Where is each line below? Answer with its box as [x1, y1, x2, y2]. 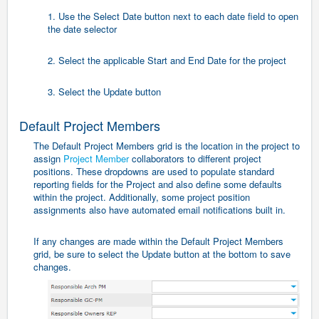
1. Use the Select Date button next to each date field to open [48, 9, 298, 23]
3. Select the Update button [48, 84, 161, 98]
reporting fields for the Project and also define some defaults [33, 177, 282, 191]
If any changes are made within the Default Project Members [33, 234, 283, 248]
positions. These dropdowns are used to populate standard [33, 164, 274, 178]
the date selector [48, 21, 117, 36]
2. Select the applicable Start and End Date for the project [48, 53, 286, 67]
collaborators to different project [129, 151, 261, 165]
